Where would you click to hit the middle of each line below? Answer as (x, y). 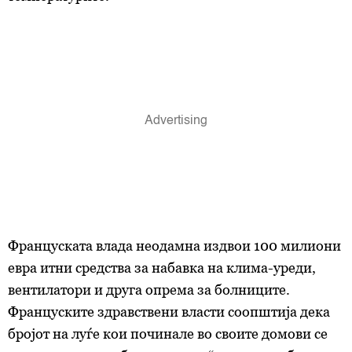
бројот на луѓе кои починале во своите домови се (168, 334)
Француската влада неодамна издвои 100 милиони (174, 246)
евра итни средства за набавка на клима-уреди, (162, 268)
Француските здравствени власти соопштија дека (169, 312)
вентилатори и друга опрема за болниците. (149, 290)
